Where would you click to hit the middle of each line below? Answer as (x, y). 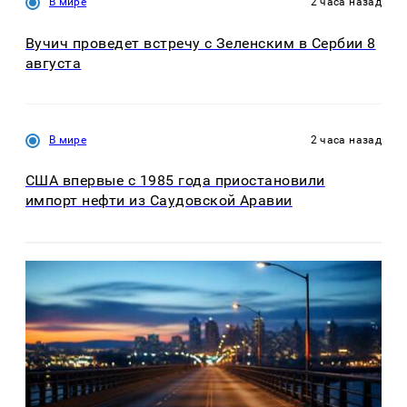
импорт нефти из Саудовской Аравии (159, 201)
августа (54, 63)
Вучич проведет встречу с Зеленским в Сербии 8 (201, 43)
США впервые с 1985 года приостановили (175, 181)
